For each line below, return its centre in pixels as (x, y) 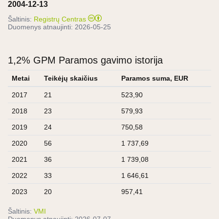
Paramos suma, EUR (155, 78)
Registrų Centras (60, 19)
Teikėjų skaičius (71, 78)
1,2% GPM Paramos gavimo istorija (85, 60)
